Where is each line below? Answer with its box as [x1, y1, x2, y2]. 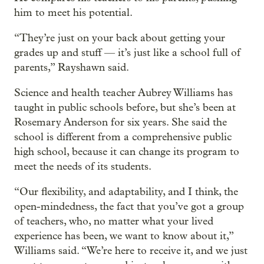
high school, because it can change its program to [14, 145, 239, 158]
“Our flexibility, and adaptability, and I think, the [14, 185, 238, 198]
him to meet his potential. [14, 6, 133, 19]
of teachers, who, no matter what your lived [14, 214, 213, 227]
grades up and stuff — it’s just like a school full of [14, 46, 240, 59]
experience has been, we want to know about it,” [14, 229, 233, 242]
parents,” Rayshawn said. [14, 61, 129, 74]
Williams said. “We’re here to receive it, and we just [14, 244, 247, 257]
